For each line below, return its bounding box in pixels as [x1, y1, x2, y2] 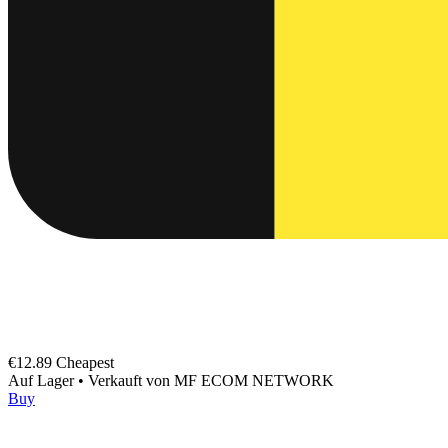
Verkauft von [88, 371, 174, 389]
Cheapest [56, 353, 114, 371]
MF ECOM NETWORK [174, 371, 334, 389]
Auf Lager [8, 371, 78, 389]
